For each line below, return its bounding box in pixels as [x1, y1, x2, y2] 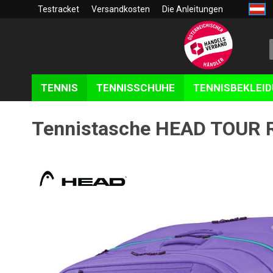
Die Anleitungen [162, 4, 223, 14]
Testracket [38, 4, 79, 14]
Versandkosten [91, 4, 150, 14]
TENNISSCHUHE [96, 82, 175, 94]
